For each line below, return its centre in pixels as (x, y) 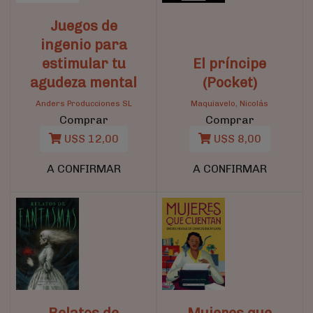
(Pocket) (230, 83)
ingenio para (83, 45)
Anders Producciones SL (83, 104)
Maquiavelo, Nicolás (230, 104)
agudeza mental (83, 83)
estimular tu (83, 64)
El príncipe (230, 64)
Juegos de (83, 26)
